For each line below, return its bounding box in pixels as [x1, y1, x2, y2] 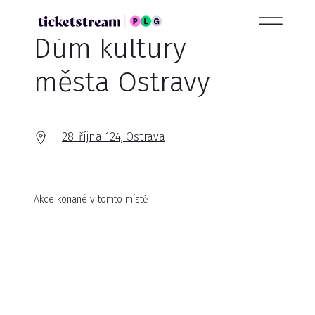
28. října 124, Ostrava [62, 130, 165, 143]
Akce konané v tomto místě [34, 193, 148, 205]
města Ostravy [34, 65, 210, 99]
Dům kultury [34, 32, 186, 65]
